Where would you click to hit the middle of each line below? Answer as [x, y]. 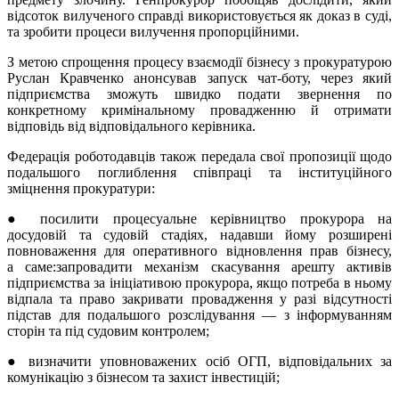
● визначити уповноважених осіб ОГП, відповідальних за [199, 362]
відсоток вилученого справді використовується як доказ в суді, [199, 16]
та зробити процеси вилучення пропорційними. [153, 32]
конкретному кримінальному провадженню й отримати [199, 110]
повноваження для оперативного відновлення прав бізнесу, [199, 251]
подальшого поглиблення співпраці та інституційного [199, 173]
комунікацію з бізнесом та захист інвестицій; [143, 378]
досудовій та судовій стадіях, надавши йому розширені [199, 235]
